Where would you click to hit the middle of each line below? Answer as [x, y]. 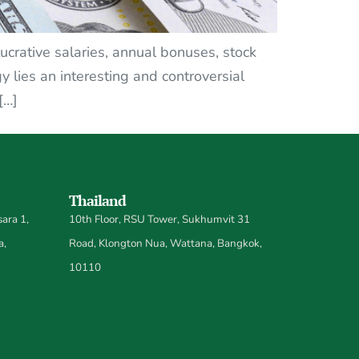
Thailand [97, 201]
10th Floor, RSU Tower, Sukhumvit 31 [159, 220]
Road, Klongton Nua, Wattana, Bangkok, [165, 244]
